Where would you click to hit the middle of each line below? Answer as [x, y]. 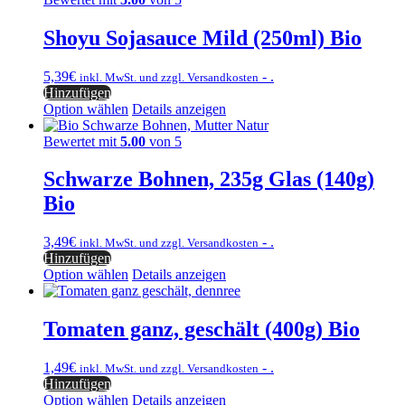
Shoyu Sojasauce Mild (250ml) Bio [202, 38]
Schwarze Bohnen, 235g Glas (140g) [209, 179]
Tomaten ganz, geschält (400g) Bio [202, 330]
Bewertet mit [82, 141]
